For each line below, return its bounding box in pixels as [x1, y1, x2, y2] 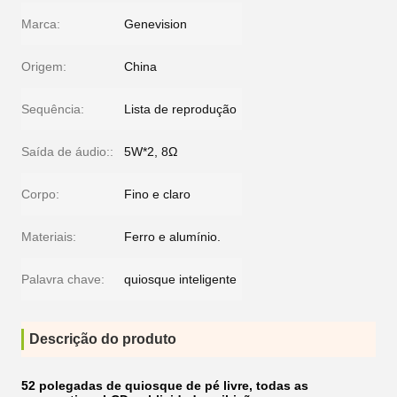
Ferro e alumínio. [124, 230, 221, 244]
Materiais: [21, 230, 76, 244]
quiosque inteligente [124, 272, 237, 286]
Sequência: [21, 102, 84, 116]
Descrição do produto [29, 331, 176, 346]
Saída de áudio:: [21, 144, 113, 159]
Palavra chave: [21, 272, 105, 286]
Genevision [124, 17, 187, 31]
